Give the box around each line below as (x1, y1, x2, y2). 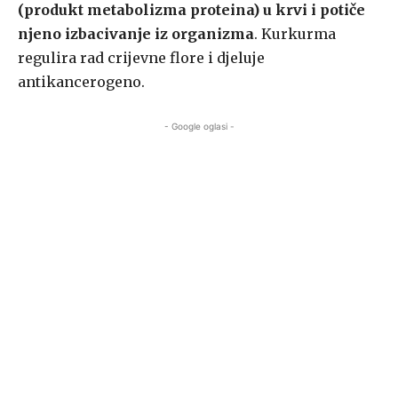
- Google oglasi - (163, 121, 235, 132)
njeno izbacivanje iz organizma (18, 25, 254, 44)
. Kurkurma (254, 25, 336, 44)
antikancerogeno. (18, 73, 145, 92)
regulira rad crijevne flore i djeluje (18, 49, 265, 68)
